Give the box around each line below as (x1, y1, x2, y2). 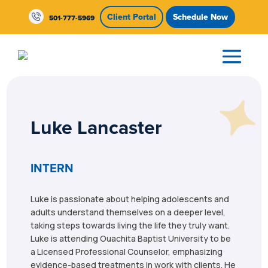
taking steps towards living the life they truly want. (31, 220, 230, 231)
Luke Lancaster (31, 113, 163, 141)
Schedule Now (173, 11, 229, 23)
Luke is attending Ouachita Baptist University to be (31, 233, 232, 244)
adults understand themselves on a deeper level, (31, 206, 226, 218)
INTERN (31, 159, 74, 176)
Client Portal (106, 11, 156, 23)
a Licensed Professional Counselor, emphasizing (31, 246, 223, 257)
